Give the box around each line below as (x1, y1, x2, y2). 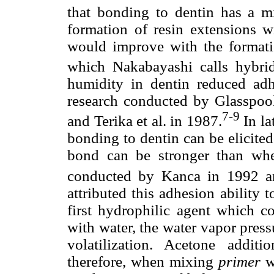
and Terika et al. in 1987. (67, 113, 222, 130)
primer (218, 253, 261, 270)
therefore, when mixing (67, 253, 218, 270)
